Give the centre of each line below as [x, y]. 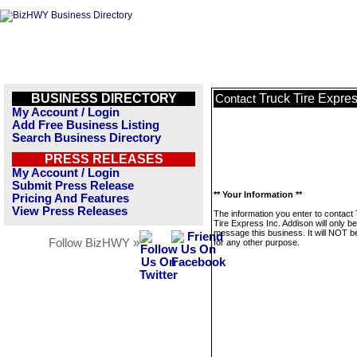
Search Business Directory [86, 138]
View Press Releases [70, 211]
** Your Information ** [258, 194]
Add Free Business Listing [86, 125]
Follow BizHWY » [94, 243]
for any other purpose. [257, 242]
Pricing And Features [71, 198]
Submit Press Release [73, 186]
